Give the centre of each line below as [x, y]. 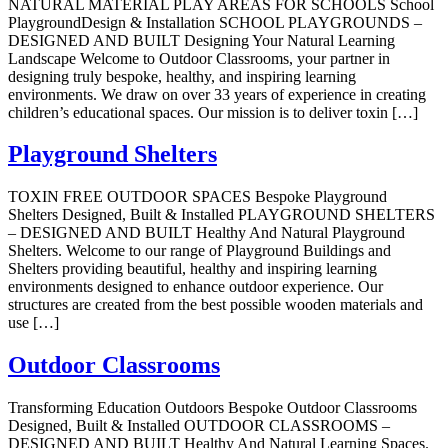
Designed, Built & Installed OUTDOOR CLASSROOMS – [199, 426]
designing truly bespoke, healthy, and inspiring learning [182, 76]
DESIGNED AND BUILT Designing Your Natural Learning [201, 40]
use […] [33, 323]
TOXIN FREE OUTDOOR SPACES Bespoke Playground [197, 197]
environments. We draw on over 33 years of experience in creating [217, 94]
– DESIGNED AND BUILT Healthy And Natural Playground [206, 233]
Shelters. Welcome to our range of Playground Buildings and [199, 251]
